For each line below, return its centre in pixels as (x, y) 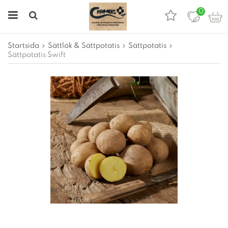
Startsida (23, 46)
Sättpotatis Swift (37, 55)
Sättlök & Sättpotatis (84, 46)
